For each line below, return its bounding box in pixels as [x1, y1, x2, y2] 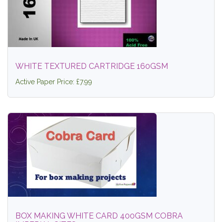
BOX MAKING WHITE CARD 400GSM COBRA [15, 211, 183, 221]
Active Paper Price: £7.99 [15, 78, 92, 86]
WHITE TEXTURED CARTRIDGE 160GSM [15, 61, 168, 71]
